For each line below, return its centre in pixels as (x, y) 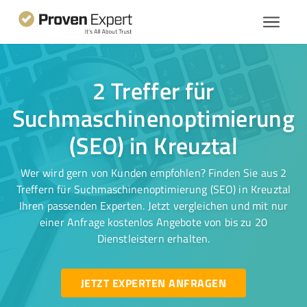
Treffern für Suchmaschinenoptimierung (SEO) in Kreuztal (153, 189)
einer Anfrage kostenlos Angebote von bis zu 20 (153, 222)
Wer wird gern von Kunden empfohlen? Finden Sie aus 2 (153, 173)
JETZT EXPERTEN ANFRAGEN (153, 283)
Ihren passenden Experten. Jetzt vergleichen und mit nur (153, 206)
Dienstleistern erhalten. (153, 238)
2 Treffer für (153, 90)
